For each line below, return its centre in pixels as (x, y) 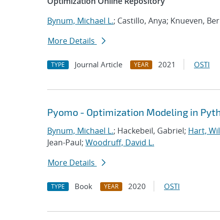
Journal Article (98, 64)
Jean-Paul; (66, 142)
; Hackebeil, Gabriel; (151, 131)
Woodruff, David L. (120, 142)
